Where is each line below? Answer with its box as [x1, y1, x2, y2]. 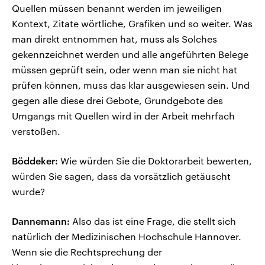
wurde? [12, 186, 45, 198]
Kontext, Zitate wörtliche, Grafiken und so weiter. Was [12, 18, 253, 30]
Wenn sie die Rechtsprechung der [12, 246, 162, 258]
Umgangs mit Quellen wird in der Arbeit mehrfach [12, 110, 235, 122]
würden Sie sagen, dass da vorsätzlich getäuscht [12, 170, 231, 182]
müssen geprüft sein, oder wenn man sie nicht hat [12, 64, 237, 76]
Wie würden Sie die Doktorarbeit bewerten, [58, 155, 252, 167]
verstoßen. [12, 125, 60, 137]
